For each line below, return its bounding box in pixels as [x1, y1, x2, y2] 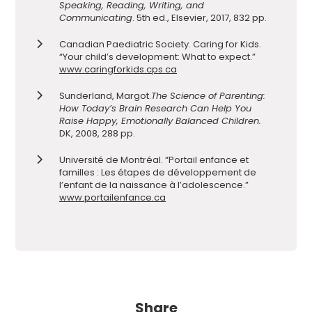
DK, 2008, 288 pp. [59, 127, 135, 141]
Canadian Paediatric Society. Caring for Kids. [59, 38, 261, 52]
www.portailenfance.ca [59, 191, 166, 205]
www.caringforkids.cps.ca [59, 63, 177, 77]
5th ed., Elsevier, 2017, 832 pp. [134, 11, 267, 25]
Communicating [59, 11, 132, 25]
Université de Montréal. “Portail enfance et [59, 153, 249, 167]
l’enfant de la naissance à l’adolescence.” [59, 178, 249, 192]
